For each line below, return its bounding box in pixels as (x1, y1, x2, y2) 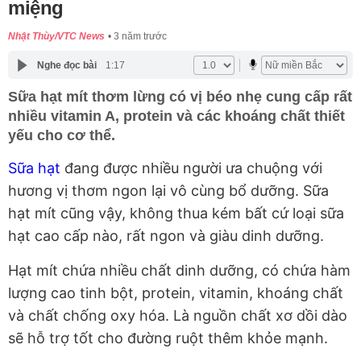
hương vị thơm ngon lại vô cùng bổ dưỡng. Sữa (8, 182, 329, 200)
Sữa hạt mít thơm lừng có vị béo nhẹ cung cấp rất (8, 89, 352, 106)
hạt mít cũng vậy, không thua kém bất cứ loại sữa (8, 205, 344, 222)
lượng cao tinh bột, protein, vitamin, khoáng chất (8, 284, 343, 302)
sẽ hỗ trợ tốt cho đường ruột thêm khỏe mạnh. (8, 330, 328, 347)
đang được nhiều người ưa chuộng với (60, 160, 322, 177)
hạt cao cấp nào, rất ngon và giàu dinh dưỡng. (8, 227, 324, 245)
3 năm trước (114, 31, 167, 43)
